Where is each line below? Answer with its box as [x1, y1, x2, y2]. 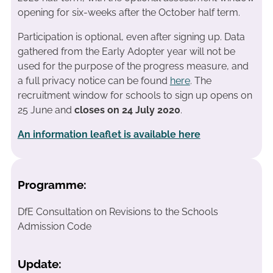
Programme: [17, 178, 87, 192]
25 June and [17, 104, 74, 116]
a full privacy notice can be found [17, 74, 170, 87]
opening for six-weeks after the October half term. [17, 6, 240, 18]
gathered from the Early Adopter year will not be [17, 45, 235, 57]
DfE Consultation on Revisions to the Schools [17, 205, 218, 218]
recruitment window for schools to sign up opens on [17, 89, 252, 101]
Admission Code [17, 220, 91, 232]
